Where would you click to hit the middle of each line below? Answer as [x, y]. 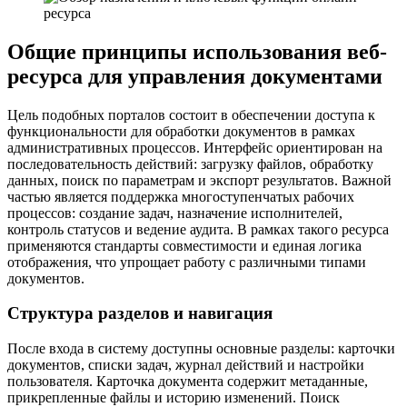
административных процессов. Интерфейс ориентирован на [195, 147]
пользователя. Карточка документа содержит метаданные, [188, 382]
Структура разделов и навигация [140, 313]
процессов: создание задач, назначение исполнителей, [175, 213]
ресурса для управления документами [195, 76]
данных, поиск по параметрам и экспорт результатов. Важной [199, 180]
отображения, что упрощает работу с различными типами [187, 262]
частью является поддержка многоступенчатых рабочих [181, 196]
